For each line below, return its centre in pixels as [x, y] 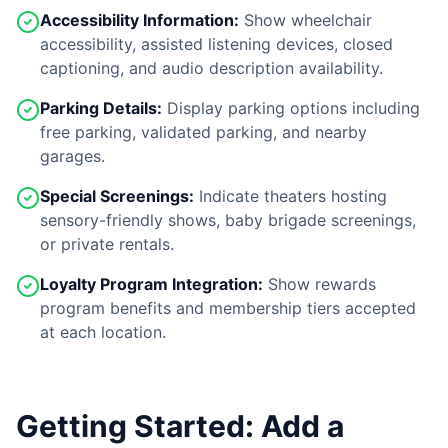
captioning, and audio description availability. [211, 68]
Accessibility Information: [139, 20]
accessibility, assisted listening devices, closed [216, 44]
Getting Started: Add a [180, 426]
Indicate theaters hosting [290, 196]
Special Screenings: [117, 196]
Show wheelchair [305, 20]
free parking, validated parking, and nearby [203, 132]
